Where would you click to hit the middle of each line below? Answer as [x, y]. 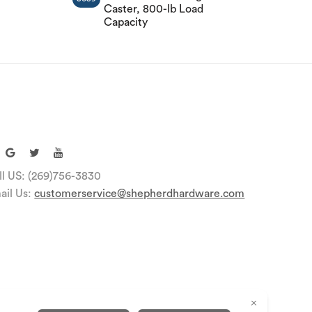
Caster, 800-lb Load [153, 9]
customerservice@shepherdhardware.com [140, 193]
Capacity [125, 22]
